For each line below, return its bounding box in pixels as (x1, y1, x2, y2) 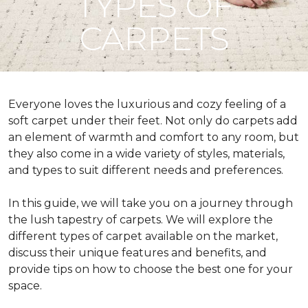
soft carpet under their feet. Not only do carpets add (8, 114, 298, 127)
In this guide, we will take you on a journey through (8, 197, 293, 210)
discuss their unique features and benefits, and (8, 246, 267, 259)
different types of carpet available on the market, (8, 230, 278, 243)
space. (8, 279, 42, 292)
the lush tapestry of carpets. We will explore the (8, 213, 273, 226)
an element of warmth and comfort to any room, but (8, 131, 299, 144)
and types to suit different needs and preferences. (8, 164, 283, 177)
